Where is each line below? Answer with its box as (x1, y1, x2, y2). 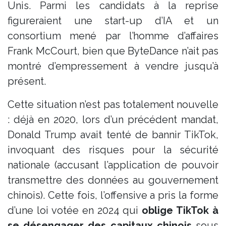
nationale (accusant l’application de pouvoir (8, 158, 218, 171)
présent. (8, 75, 46, 87)
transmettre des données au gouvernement (8, 174, 218, 186)
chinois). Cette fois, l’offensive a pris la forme (8, 189, 218, 201)
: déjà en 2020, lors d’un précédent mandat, (8, 113, 218, 126)
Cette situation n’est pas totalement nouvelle (8, 98, 218, 110)
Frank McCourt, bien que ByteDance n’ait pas (8, 44, 218, 57)
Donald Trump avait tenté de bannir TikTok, (8, 128, 218, 141)
